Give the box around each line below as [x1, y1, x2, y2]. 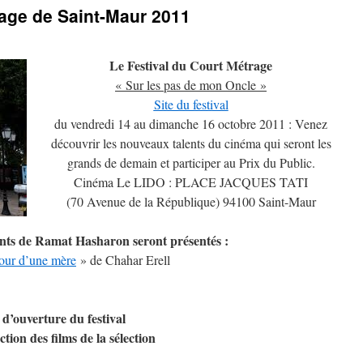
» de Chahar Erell [76, 251, 170, 268]
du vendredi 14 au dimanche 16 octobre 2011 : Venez [54, 115, 327, 132]
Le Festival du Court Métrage [109, 56, 272, 75]
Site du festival [153, 96, 228, 113]
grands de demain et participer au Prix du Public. [66, 154, 315, 171]
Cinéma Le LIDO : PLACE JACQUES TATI [74, 173, 308, 190]
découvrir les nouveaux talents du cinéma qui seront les [50, 135, 331, 152]
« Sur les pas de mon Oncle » [115, 76, 267, 93]
